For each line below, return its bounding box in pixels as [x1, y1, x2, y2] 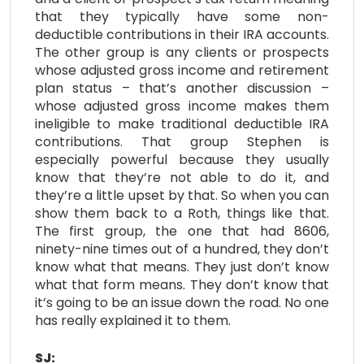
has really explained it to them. [35, 310, 231, 330]
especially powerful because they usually [35, 149, 329, 169]
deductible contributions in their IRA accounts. [35, 24, 329, 44]
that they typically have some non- [35, 6, 329, 26]
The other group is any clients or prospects [35, 42, 329, 62]
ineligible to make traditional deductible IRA [35, 114, 329, 133]
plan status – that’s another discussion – [35, 78, 329, 97]
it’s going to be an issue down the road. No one [35, 292, 329, 312]
